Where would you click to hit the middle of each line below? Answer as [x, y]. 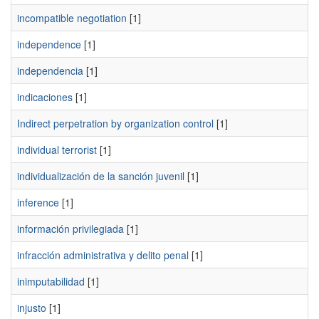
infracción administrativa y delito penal [103, 255]
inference [38, 202]
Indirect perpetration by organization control [115, 123]
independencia [50, 70]
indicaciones [45, 97]
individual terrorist [57, 150]
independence [49, 44]
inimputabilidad [51, 281]
